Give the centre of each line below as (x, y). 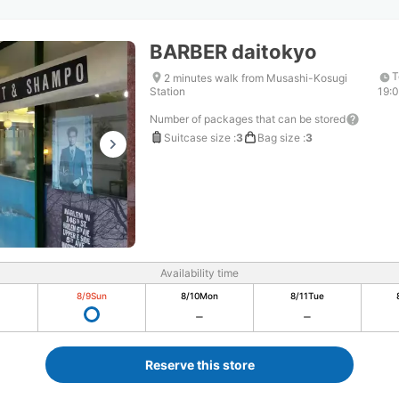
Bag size (279, 137)
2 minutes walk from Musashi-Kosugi (256, 77)
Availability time (199, 273)
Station (167, 91)
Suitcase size (197, 137)
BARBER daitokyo (233, 52)
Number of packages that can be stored (248, 119)
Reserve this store (199, 365)
